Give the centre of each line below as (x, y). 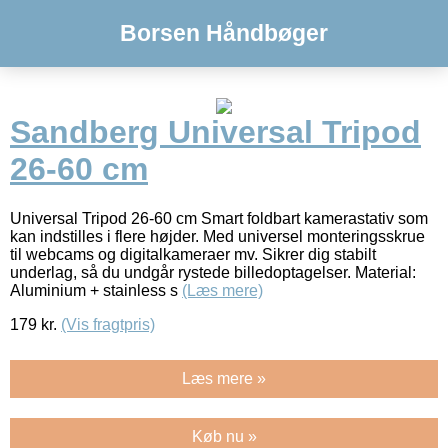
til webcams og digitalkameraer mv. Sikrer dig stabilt (193, 254)
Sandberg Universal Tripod (215, 132)
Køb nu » (224, 436)
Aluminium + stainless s (96, 290)
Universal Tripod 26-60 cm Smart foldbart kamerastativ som (219, 218)
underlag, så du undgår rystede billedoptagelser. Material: (213, 272)
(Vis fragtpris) (108, 324)
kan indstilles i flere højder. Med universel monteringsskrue (217, 236)
